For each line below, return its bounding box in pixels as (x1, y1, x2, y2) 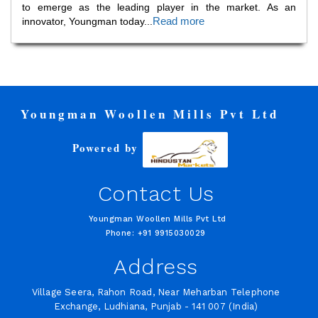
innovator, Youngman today (22, 16, 144, 27)
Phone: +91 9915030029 (106, 229, 206, 238)
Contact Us (97, 181, 214, 206)
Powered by (72, 140, 143, 156)
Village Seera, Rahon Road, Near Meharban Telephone (31, 287, 280, 297)
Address (114, 254, 198, 279)
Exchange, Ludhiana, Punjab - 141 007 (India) (53, 301, 258, 312)
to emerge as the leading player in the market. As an (22, 1, 296, 13)
